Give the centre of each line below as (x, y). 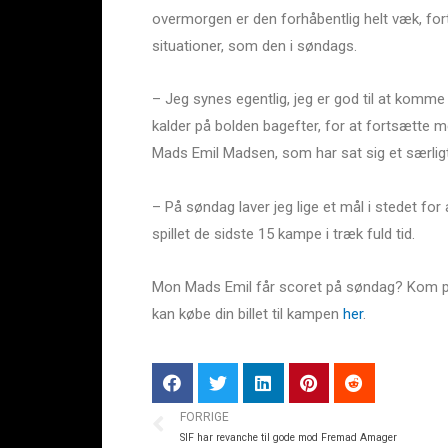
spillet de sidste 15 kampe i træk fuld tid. (283, 233)
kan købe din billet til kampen (247, 313)
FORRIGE (204, 416)
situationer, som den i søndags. (254, 46)
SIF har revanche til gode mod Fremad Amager (288, 437)
